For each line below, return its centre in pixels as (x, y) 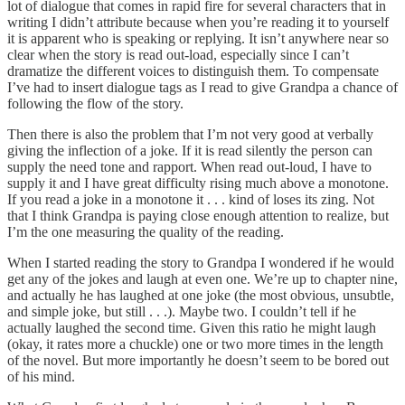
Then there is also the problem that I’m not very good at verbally (190, 134)
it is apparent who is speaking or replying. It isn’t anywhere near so (198, 38)
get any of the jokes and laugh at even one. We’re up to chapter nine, (202, 278)
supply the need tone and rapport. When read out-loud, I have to (189, 166)
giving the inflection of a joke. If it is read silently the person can (190, 150)
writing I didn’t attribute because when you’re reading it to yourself (198, 22)
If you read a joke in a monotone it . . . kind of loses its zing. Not (191, 199)
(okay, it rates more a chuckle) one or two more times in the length (195, 344)
